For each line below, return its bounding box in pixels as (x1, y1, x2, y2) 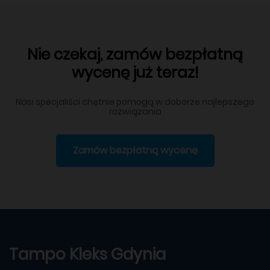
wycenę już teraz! (71, 61, 199, 83)
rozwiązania (108, 105, 162, 118)
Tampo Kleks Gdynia (9, 243, 166, 265)
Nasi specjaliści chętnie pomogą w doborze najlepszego (16, 95, 254, 108)
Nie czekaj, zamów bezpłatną (27, 43, 243, 65)
